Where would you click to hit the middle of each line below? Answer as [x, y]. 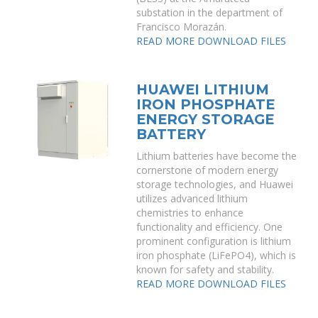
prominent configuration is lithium [214, 241]
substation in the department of [210, 12]
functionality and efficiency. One [210, 227]
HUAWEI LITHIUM [203, 89]
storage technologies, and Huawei [215, 184]
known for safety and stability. [205, 269]
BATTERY [171, 134]
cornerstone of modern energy [208, 170]
